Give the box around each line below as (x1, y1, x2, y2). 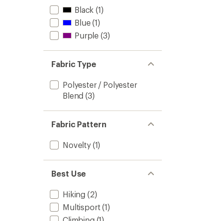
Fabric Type (51, 59, 97, 69)
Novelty (63, 140, 91, 149)
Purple (74, 31, 99, 40)
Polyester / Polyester (63, 80, 137, 89)
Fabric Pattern (51, 119, 107, 129)
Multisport (63, 202, 101, 212)
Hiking (63, 189, 86, 199)
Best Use (51, 169, 86, 178)
